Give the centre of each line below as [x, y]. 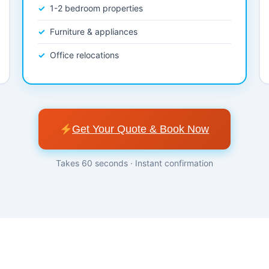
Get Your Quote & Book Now [141, 129]
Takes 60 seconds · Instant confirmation [134, 163]
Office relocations [85, 55]
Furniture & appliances [94, 32]
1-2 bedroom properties [97, 8]
